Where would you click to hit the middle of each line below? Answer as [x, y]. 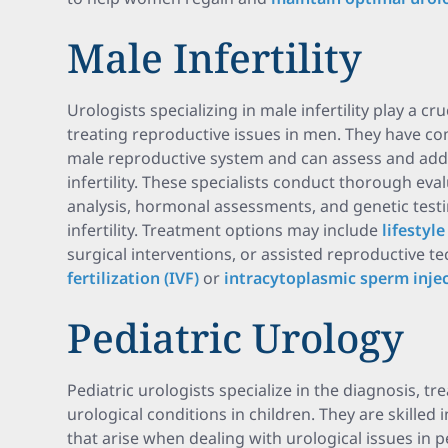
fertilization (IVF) [133, 278]
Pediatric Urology [236, 337]
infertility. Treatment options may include [225, 230]
